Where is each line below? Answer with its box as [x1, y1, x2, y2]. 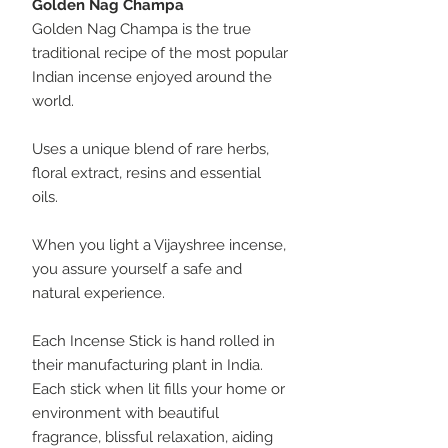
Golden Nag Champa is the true [32, 19, 251, 38]
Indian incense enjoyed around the [32, 67, 272, 86]
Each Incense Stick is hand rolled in [32, 331, 275, 350]
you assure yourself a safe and [32, 259, 242, 278]
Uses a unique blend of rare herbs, [32, 139, 269, 158]
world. [32, 91, 74, 110]
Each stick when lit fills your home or [32, 379, 285, 398]
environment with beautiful [32, 403, 219, 422]
